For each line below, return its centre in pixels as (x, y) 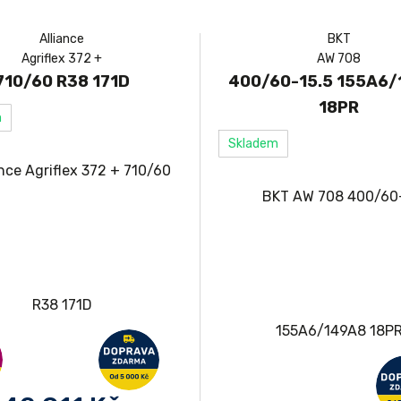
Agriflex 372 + (62, 59)
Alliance (62, 39)
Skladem (253, 144)
